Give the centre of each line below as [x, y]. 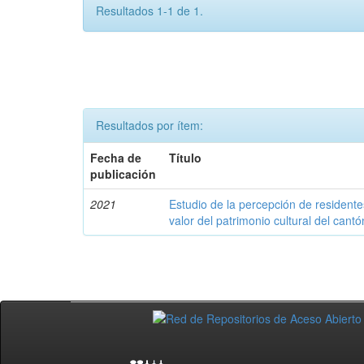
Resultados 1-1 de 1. [149, 11]
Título [186, 158]
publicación [123, 174]
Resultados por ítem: [149, 126]
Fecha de [116, 158]
